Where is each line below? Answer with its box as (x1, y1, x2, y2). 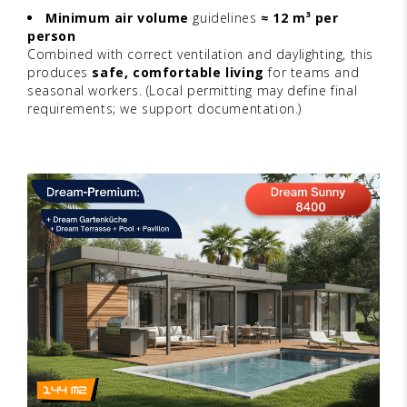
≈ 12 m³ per (261, 9, 339, 27)
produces (27, 64, 93, 82)
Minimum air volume (45, 9, 189, 27)
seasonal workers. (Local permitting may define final (27, 82, 358, 100)
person (27, 27, 76, 45)
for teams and (263, 64, 360, 82)
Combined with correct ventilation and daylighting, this (27, 45, 374, 64)
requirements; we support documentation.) (27, 100, 303, 118)
